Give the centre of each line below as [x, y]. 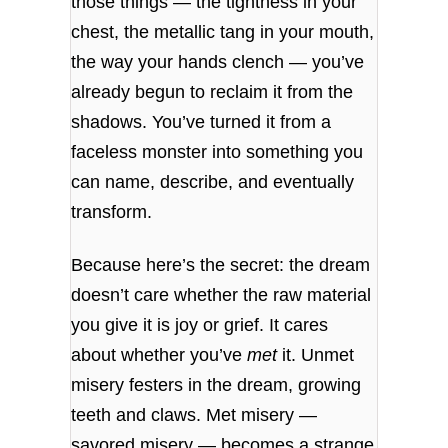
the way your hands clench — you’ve [218, 62]
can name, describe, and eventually [213, 182]
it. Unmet [316, 355]
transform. [112, 212]
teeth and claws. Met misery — [194, 415]
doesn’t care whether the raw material [221, 295]
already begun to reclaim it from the [212, 92]
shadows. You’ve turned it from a [201, 122]
